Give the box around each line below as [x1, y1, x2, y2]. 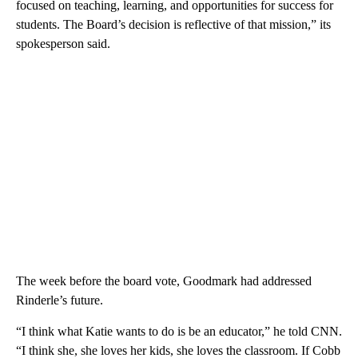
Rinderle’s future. [16, 292, 103, 307]
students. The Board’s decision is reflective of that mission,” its [16, 17, 331, 31]
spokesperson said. [16, 36, 110, 50]
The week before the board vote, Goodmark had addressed [16, 273, 312, 288]
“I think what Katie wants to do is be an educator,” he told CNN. [16, 324, 342, 338]
